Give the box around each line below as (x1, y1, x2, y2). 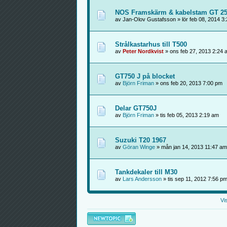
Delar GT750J (115, 104, 157, 112)
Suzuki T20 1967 (115, 136, 166, 144)
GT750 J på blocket (115, 72, 175, 80)
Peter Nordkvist (122, 48, 164, 54)
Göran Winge (122, 144, 155, 150)
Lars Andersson (122, 176, 162, 182)
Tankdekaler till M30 (115, 168, 177, 176)
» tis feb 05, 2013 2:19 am (154, 112, 219, 118)
